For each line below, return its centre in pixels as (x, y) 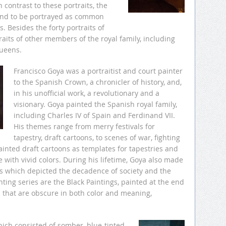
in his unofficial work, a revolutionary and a (87, 93)
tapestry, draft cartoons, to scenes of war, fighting (97, 138)
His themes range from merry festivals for (84, 127)
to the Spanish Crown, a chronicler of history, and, (98, 82)
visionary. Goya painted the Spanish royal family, (95, 104)
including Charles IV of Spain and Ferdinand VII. (94, 116)
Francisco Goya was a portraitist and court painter (98, 71)
